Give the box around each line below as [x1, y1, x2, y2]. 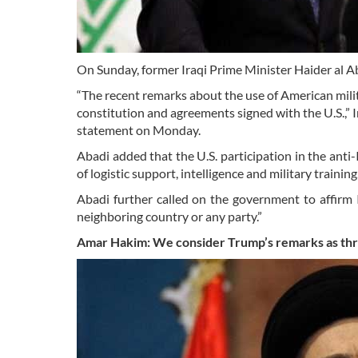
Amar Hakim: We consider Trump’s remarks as [77, 233, 340, 249]
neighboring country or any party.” [77, 208, 262, 224]
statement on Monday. [77, 121, 201, 137]
